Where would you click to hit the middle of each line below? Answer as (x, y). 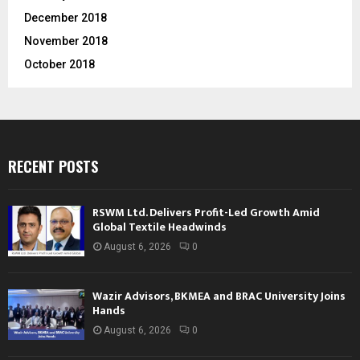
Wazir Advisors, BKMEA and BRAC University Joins (219, 296)
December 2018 (65, 17)
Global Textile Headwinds (160, 227)
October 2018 (59, 64)
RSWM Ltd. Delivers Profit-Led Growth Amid (206, 212)
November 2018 (66, 41)
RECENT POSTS (53, 166)
